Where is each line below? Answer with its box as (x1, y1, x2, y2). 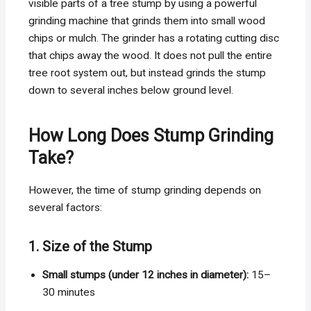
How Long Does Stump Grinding (28, 126, 274, 146)
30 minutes (42, 285, 96, 299)
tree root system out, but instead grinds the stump (28, 66, 267, 79)
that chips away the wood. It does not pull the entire (28, 49, 273, 62)
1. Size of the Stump (28, 237, 153, 255)
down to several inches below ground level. (28, 83, 234, 96)
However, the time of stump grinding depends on (28, 183, 262, 196)
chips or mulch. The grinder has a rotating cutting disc (28, 31, 280, 44)
